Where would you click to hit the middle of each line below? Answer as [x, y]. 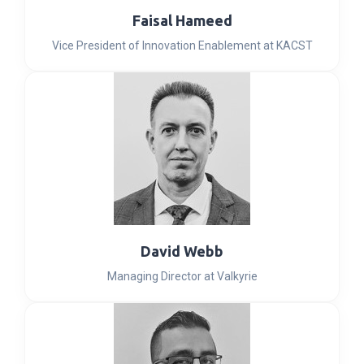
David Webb [182, 251]
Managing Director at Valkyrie [182, 276]
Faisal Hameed [182, 20]
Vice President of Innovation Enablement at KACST [182, 45]
